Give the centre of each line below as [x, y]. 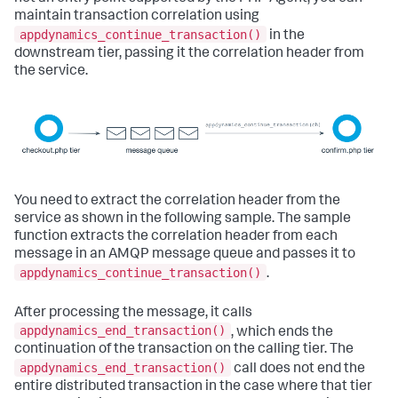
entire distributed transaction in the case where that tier [193, 387]
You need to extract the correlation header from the [177, 202]
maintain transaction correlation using [137, 17]
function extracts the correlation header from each [176, 238]
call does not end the [298, 369]
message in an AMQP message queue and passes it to [185, 255]
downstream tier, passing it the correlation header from [189, 54]
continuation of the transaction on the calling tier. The [184, 350]
